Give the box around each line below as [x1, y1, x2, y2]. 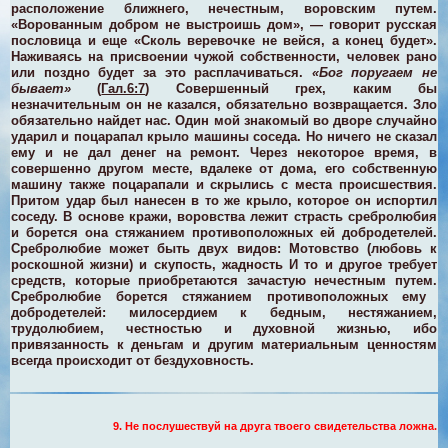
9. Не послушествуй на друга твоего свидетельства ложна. [113, 419, 437, 432]
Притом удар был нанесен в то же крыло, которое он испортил [11, 192, 437, 208]
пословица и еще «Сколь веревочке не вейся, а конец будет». [11, 32, 437, 48]
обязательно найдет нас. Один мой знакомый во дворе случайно [11, 112, 437, 128]
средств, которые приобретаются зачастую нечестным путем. [11, 272, 437, 288]
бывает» [11, 80, 71, 96]
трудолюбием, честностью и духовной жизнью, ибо [11, 320, 437, 336]
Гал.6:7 [101, 80, 146, 96]
